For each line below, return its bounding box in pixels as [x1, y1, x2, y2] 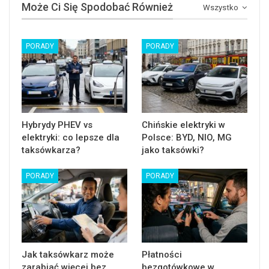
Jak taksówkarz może [22, 249, 114, 261]
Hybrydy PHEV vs [22, 119, 92, 130]
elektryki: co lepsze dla [22, 131, 119, 143]
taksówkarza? [22, 144, 80, 156]
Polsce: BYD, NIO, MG [142, 131, 232, 143]
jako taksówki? [142, 144, 204, 156]
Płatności [142, 249, 182, 261]
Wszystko [203, 3, 240, 12]
